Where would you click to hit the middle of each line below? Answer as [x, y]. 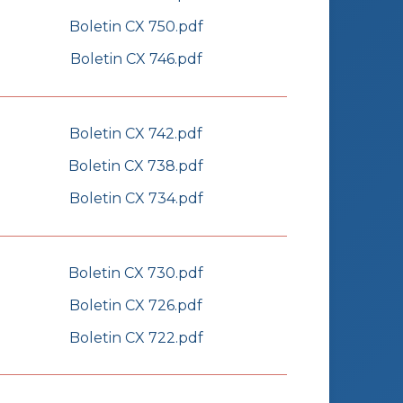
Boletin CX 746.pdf [136, 59]
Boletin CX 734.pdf [136, 199]
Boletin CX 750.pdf [136, 27]
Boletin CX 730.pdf [136, 273]
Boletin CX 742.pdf [136, 134]
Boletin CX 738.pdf [136, 166]
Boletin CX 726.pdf [136, 306]
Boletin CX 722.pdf [136, 338]
